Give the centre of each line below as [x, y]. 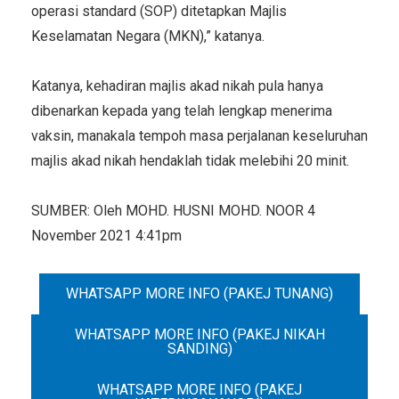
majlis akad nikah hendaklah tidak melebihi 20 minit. [192, 160]
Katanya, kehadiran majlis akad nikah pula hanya [177, 85]
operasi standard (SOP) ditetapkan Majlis [159, 11]
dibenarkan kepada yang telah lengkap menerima [182, 110]
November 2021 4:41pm [106, 235]
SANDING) [199, 348]
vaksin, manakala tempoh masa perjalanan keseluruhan [199, 135]
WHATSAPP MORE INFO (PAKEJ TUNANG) [199, 293]
